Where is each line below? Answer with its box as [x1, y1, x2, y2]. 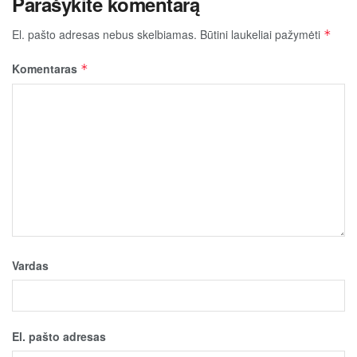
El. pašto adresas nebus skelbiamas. [12, 25, 197, 42]
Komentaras [12, 60, 80, 76]
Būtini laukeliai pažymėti [200, 25, 324, 42]
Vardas [12, 257, 49, 273]
